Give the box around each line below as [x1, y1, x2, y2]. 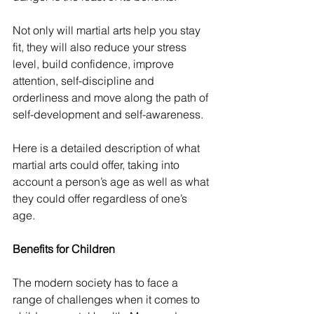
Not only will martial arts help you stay [13, 23, 203, 37]
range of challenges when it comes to [13, 292, 203, 306]
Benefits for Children [13, 242, 115, 256]
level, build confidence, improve [13, 57, 177, 71]
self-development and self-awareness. [13, 107, 203, 121]
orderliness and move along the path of [13, 90, 211, 104]
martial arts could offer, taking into [13, 158, 182, 172]
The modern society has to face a [13, 275, 181, 289]
